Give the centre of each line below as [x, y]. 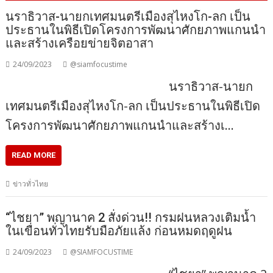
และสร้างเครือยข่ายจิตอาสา [80, 44]
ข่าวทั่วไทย [31, 184]
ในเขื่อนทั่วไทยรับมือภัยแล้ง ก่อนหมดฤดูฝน [119, 231]
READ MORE [34, 155]
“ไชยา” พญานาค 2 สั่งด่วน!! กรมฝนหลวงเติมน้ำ [131, 217]
